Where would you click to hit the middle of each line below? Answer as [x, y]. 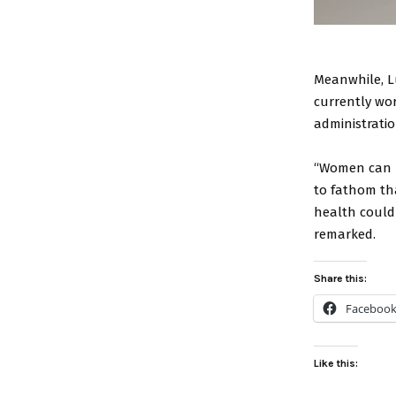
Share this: [340, 278]
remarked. [345, 234]
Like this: [336, 363]
